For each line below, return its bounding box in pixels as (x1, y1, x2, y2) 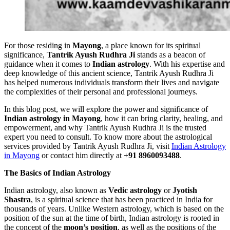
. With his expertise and (149, 60, 225, 69)
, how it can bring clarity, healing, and (101, 114, 223, 123)
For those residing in (4, 41, 72, 50)
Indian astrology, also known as (4, 186, 108, 195)
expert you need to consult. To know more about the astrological (4, 132, 212, 142)
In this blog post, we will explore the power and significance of (4, 105, 208, 114)
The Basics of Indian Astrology (4, 168, 111, 178)
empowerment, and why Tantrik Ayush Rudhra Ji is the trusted (4, 123, 206, 132)
